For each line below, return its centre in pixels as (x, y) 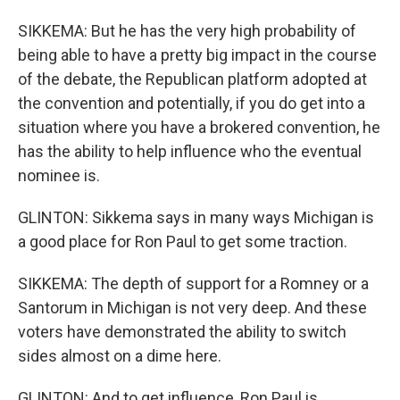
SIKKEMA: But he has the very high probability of (187, 31)
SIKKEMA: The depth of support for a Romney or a (193, 283)
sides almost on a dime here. (120, 356)
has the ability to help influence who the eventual (190, 151)
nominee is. (59, 175)
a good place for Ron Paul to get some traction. (183, 242)
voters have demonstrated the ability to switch (182, 332)
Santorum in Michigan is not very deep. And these (192, 308)
